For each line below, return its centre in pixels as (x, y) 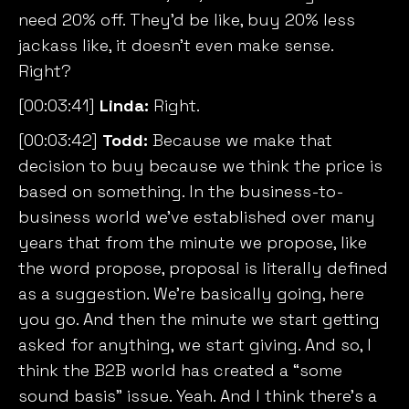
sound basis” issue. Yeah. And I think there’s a (198, 396)
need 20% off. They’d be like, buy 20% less (187, 20)
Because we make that (240, 141)
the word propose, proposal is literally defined (203, 268)
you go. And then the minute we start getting (199, 320)
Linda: (124, 106)
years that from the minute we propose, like (193, 243)
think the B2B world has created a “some (180, 371)
